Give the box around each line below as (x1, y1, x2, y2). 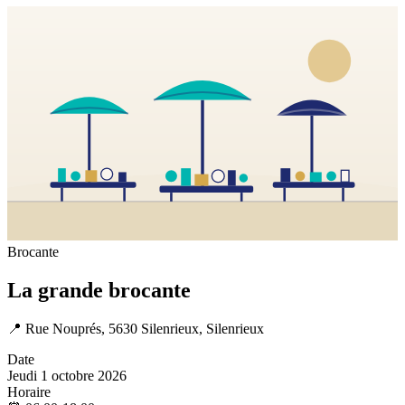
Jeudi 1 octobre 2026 (7, 368, 127, 383)
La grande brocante (7, 278, 191, 303)
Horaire (7, 384, 51, 400)
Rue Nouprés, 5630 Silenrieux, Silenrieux (25, 321, 264, 336)
